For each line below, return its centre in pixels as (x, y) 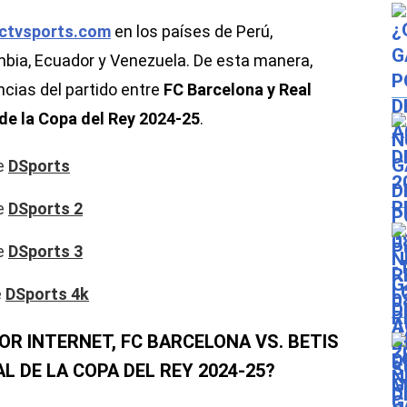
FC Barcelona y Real (238, 89)
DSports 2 (45, 208)
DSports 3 (45, 251)
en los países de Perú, (192, 31)
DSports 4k (47, 294)
